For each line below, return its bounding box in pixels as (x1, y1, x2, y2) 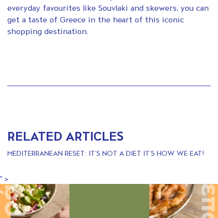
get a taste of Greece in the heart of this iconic (7, 15, 184, 24)
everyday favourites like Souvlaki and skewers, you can (7, 3, 209, 13)
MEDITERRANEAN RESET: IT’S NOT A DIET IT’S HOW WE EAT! (7, 149, 204, 158)
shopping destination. (7, 26, 89, 36)
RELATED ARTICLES (7, 128, 124, 144)
